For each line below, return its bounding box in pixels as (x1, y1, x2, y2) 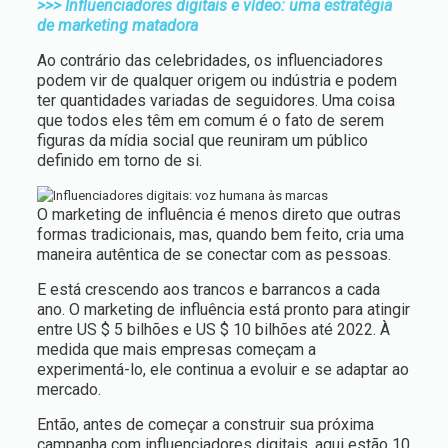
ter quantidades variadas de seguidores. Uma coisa (36, 91, 395, 110)
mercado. (36, 380, 101, 399)
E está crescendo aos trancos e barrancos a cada (36, 280, 380, 299)
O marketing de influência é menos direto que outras (36, 205, 401, 224)
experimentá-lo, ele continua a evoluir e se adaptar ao (36, 360, 409, 379)
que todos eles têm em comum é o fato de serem (36, 111, 384, 130)
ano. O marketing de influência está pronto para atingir (36, 300, 410, 319)
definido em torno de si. (36, 151, 202, 170)
